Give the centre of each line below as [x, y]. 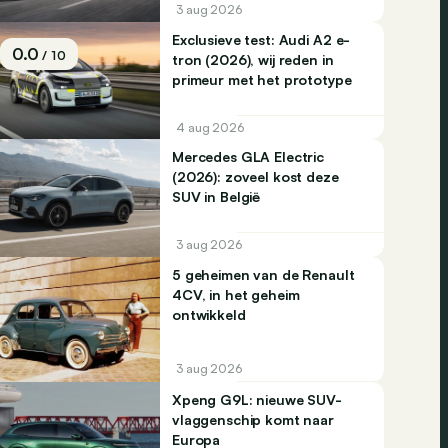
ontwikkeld [209, 314]
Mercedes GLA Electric [248, 157]
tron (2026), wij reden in [253, 60]
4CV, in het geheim [236, 294]
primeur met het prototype [262, 80]
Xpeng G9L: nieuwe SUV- [257, 399]
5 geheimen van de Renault [263, 274]
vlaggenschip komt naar [253, 419]
